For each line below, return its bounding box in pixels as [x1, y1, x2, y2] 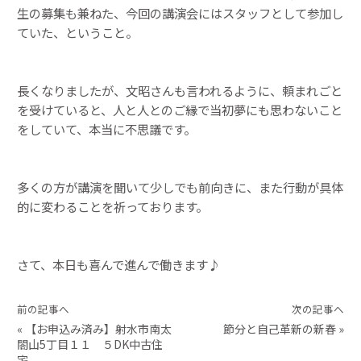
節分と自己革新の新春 [223, 321, 336, 338]
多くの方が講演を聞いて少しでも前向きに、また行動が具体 [17, 178, 343, 197]
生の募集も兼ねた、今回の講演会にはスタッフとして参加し [17, 4, 343, 23]
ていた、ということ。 [17, 23, 138, 42]
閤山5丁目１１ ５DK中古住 [17, 336, 163, 353]
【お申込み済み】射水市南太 [25, 321, 172, 338]
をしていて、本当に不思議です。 [17, 120, 196, 139]
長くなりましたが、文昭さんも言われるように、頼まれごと [17, 81, 342, 100]
